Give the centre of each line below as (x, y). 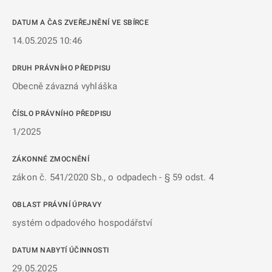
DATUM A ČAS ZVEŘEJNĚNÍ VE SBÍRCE (80, 22)
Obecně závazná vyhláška (65, 86)
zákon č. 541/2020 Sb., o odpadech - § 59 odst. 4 (113, 177)
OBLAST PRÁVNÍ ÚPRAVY (57, 205)
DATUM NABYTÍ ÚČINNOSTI (61, 250)
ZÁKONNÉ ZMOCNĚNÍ (51, 159)
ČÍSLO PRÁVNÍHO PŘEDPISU (62, 114)
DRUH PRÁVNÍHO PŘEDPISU (62, 68)
